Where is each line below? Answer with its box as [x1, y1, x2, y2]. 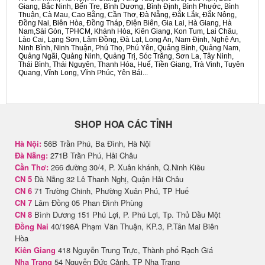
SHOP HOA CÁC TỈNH [75, 117, 173, 131]
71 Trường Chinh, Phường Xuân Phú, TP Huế [32, 185, 189, 197]
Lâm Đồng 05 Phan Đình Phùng [32, 197, 143, 209]
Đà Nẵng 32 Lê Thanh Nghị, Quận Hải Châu [32, 173, 183, 185]
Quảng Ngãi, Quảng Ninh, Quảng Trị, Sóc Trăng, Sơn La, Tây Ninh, [18, 52, 234, 61]
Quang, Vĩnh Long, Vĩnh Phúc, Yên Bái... [18, 69, 148, 77]
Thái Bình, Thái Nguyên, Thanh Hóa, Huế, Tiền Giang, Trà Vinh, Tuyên [18, 60, 244, 69]
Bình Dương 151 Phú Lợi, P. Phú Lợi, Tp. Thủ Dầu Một [32, 209, 221, 221]
